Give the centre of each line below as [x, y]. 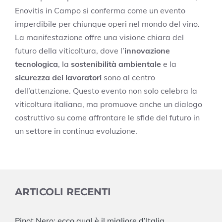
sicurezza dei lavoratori [58, 77]
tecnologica [36, 64]
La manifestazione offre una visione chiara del [99, 37]
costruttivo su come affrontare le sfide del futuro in [107, 117]
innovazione [147, 50]
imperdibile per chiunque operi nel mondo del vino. [107, 24]
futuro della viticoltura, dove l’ [70, 50]
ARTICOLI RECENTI [63, 192]
